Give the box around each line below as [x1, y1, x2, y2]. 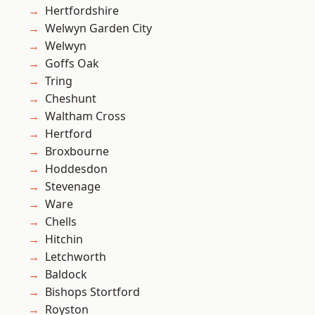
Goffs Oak [45, 56, 99, 72]
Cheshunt [45, 91, 96, 107]
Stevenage [45, 179, 101, 195]
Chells [45, 214, 77, 230]
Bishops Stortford [45, 284, 140, 300]
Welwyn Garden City [45, 20, 152, 37]
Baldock [45, 266, 87, 283]
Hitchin [45, 231, 83, 247]
